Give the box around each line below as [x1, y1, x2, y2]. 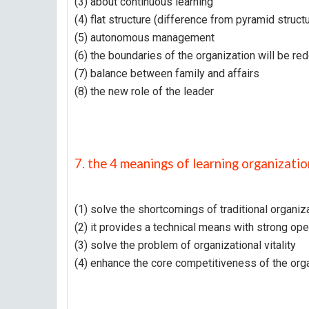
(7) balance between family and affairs [74, 67, 259, 80]
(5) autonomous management [74, 31, 215, 44]
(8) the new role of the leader [74, 85, 214, 98]
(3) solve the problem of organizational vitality [74, 239, 296, 252]
